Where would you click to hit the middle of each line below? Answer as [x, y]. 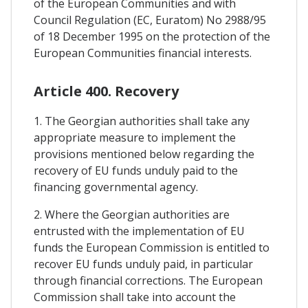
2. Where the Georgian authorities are [132, 215]
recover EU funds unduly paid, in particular [143, 264]
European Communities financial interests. [143, 53]
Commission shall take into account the [135, 297]
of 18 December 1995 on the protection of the [152, 36]
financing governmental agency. [116, 187]
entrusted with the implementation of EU [139, 231]
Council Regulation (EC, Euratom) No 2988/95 [150, 20]
